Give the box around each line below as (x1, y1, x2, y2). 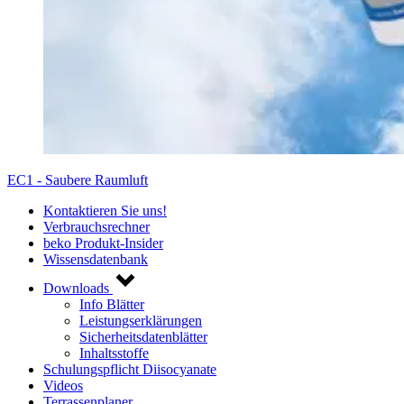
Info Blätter (79, 296, 144, 312)
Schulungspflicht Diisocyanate (43, 361, 216, 377)
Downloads (43, 280, 113, 296)
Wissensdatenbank (43, 251, 148, 267)
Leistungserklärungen (79, 312, 202, 328)
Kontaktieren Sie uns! (43, 202, 167, 218)
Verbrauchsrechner (43, 218, 150, 234)
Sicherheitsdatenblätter (79, 328, 207, 344)
